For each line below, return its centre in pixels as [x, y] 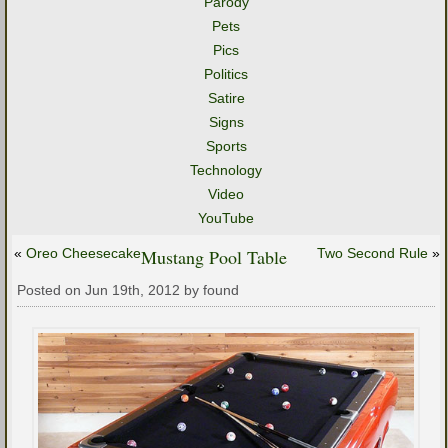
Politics [226, 74]
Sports [226, 146]
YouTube [226, 218]
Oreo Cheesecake [83, 253]
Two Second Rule [372, 253]
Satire [226, 98]
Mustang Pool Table [214, 257]
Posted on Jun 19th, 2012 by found [128, 290]
